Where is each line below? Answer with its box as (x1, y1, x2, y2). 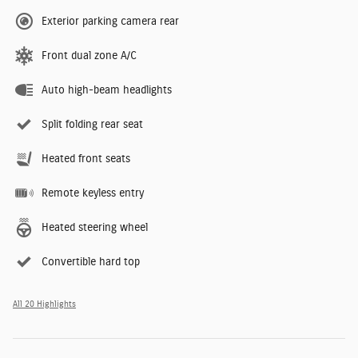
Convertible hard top (42, 257, 140, 268)
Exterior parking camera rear (42, 16, 179, 28)
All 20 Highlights (13, 300, 76, 309)
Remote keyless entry (42, 188, 144, 200)
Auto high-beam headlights (42, 85, 172, 97)
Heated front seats (42, 153, 130, 165)
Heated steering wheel (42, 222, 148, 234)
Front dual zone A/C (42, 50, 137, 62)
